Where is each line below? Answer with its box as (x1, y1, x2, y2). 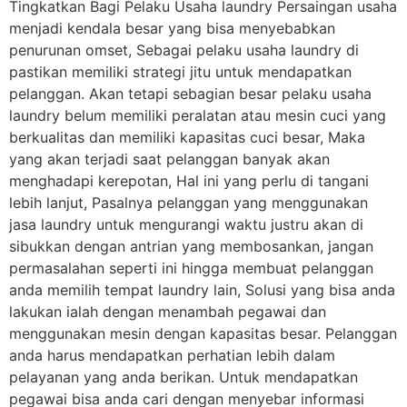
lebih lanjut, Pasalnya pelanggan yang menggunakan (9, 193, 368, 212)
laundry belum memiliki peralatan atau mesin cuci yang (9, 105, 386, 124)
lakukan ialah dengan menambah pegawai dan (9, 302, 326, 321)
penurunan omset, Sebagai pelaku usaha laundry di (9, 40, 359, 59)
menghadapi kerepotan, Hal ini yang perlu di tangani (9, 171, 369, 190)
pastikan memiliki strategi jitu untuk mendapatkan (9, 62, 352, 81)
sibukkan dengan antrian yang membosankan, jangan (9, 236, 373, 255)
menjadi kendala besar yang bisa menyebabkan (9, 18, 335, 37)
